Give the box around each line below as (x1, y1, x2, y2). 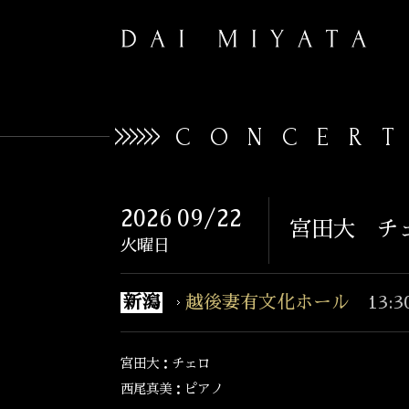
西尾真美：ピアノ (121, 383, 223, 395)
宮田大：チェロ (121, 357, 210, 370)
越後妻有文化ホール (185, 293, 350, 311)
